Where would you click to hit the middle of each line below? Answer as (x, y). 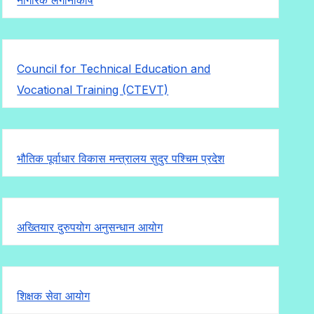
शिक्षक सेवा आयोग (54, 295)
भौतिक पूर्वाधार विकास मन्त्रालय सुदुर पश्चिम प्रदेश (121, 158)
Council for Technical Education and (114, 68)
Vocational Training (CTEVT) (93, 89)
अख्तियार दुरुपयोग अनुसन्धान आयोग (90, 227)
